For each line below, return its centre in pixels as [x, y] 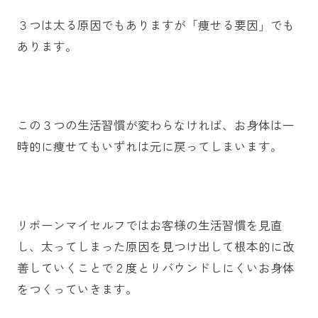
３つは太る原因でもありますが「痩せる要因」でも [155, 24]
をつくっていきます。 [77, 289]
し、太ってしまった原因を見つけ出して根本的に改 [155, 247]
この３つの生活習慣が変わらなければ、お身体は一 [155, 125]
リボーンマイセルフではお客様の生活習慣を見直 [149, 225]
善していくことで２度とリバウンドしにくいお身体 [155, 268]
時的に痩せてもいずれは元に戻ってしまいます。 [149, 147]
